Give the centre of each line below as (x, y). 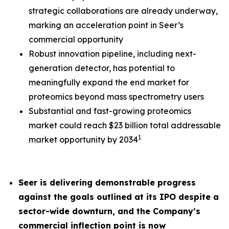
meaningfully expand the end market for (109, 82)
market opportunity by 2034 (83, 140)
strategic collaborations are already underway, (123, 11)
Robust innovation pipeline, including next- (112, 54)
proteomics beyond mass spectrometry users (116, 97)
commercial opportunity (76, 39)
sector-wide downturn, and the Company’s (109, 211)
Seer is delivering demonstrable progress (107, 182)
